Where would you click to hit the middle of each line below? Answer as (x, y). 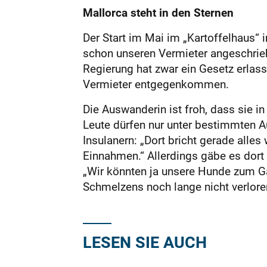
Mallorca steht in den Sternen (158, 13)
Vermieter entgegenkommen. (156, 84)
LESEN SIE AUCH (145, 242)
